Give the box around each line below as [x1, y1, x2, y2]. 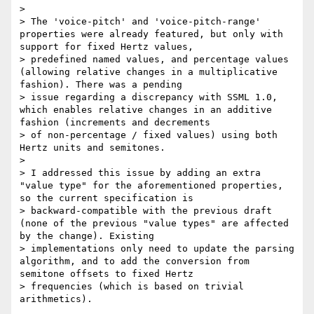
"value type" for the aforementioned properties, [20, 180, 283, 191]
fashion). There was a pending [20, 79, 182, 90]
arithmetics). [20, 294, 93, 305]
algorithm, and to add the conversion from [20, 256, 250, 267]
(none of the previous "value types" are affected [20, 218, 289, 229]
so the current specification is [20, 193, 193, 204]
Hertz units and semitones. [20, 142, 165, 153]
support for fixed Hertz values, [20, 41, 193, 53]
